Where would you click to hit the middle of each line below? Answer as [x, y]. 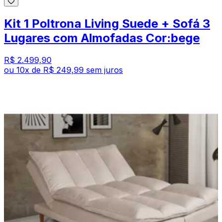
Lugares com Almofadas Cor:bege [102, 38]
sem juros [105, 70]
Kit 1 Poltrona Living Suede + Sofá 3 [107, 24]
